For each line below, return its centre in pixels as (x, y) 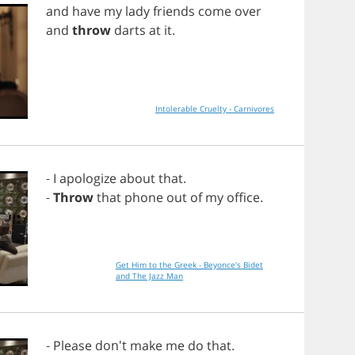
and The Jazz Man (149, 276)
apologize (88, 178)
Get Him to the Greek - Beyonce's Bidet (189, 265)
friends (174, 11)
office (243, 197)
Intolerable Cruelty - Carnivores (215, 109)
